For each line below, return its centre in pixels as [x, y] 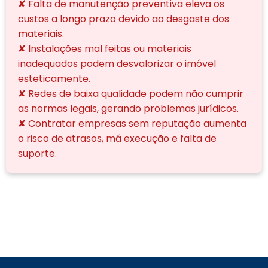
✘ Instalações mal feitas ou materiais [105, 48]
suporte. [37, 153]
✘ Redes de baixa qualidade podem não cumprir [131, 93]
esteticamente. [54, 78]
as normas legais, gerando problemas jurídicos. [128, 108]
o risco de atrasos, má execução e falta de [117, 138]
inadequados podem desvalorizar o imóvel [117, 63]
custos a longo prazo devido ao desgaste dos [124, 19]
